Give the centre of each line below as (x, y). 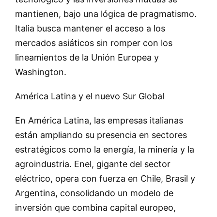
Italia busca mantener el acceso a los (90, 29)
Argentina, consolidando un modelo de (94, 193)
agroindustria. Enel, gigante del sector (93, 164)
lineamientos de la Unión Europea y (87, 58)
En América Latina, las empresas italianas (99, 121)
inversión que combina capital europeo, (95, 208)
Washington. (40, 72)
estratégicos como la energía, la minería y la (104, 150)
